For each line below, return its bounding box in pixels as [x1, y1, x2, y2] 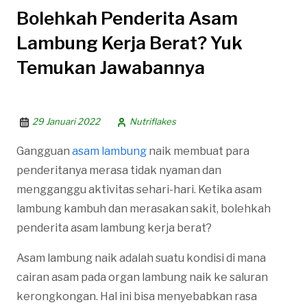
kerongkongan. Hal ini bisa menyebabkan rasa [16, 289, 257, 303]
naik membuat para [147, 144, 249, 158]
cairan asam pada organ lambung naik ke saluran [16, 270, 268, 284]
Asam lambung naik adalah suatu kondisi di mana [16, 251, 266, 265]
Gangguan [16, 144, 72, 158]
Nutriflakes [130, 115, 176, 127]
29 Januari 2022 [32, 115, 100, 127]
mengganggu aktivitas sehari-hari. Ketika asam [16, 182, 262, 196]
